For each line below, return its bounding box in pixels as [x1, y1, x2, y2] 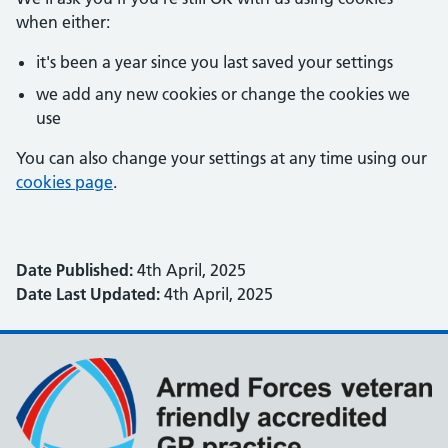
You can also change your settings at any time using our [16, 148, 427, 168]
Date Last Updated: [16, 284, 160, 304]
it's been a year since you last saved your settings [36, 52, 393, 72]
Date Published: [16, 260, 133, 280]
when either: [16, 12, 110, 32]
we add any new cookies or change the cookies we [36, 84, 410, 104]
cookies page [16, 172, 113, 192]
